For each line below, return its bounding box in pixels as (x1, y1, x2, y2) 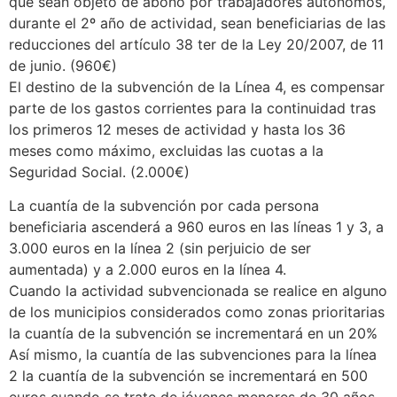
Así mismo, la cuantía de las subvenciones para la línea (9, 346, 377, 364)
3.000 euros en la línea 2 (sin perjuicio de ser (9, 239, 311, 258)
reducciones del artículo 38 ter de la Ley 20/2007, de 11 (9, 35, 384, 53)
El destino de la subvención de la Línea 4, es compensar (9, 77, 385, 96)
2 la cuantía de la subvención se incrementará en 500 (9, 367, 368, 385)
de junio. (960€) (9, 56, 117, 74)
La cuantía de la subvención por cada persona (9, 197, 319, 215)
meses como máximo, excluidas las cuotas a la (9, 141, 323, 160)
